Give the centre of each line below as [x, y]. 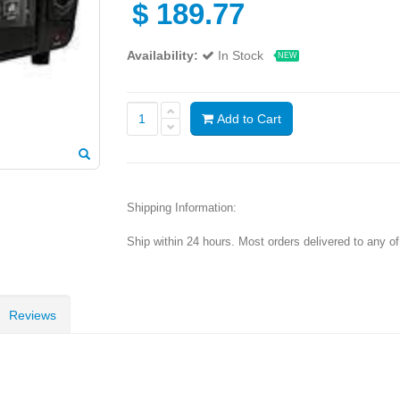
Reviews [33, 315]
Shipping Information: [181, 207]
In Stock [242, 55]
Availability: [162, 55]
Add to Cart [247, 118]
